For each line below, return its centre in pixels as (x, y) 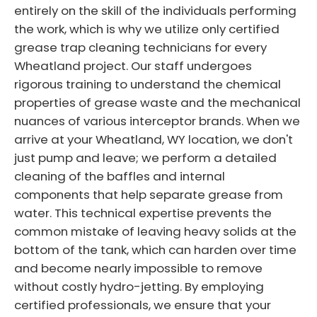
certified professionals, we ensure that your (143, 305)
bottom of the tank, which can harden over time (155, 249)
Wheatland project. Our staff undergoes (133, 65)
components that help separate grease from (149, 194)
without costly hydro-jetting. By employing (139, 286)
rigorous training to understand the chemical (148, 84)
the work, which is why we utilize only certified (147, 29)
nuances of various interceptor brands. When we (157, 121)
